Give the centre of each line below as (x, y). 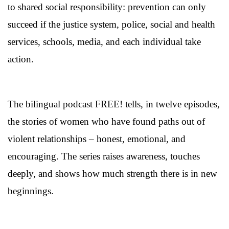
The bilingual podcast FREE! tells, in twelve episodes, (114, 104)
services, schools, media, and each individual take (104, 42)
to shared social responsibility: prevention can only (107, 7)
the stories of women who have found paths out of (106, 122)
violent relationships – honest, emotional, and (97, 139)
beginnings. (31, 191)
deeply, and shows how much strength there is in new (112, 174)
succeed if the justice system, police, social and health (111, 25)
